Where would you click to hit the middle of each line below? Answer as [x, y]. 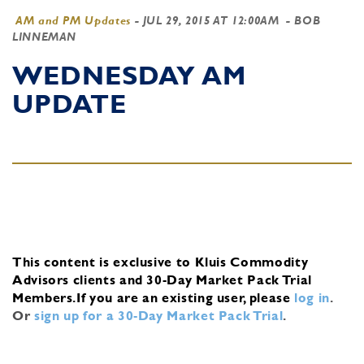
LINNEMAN [45, 37]
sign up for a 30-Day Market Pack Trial [158, 315]
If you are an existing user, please [184, 297]
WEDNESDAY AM [129, 75]
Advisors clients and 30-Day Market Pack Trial [162, 279]
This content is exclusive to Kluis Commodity [160, 262]
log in [312, 297]
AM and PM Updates [73, 20]
